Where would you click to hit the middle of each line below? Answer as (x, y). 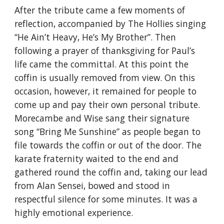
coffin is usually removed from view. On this (105, 77)
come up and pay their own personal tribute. (107, 104)
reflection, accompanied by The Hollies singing (110, 23)
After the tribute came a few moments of (100, 10)
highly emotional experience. (74, 212)
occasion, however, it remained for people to (106, 91)
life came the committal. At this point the (102, 64)
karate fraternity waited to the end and (97, 158)
